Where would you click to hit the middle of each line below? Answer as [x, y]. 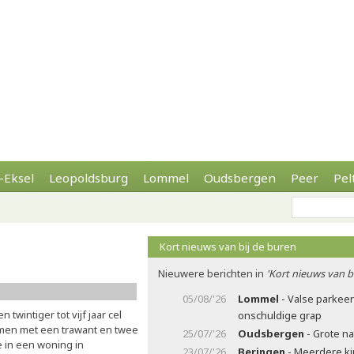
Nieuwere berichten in [212, 273]
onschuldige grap [280, 315]
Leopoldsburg [88, 178]
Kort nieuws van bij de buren [228, 247]
